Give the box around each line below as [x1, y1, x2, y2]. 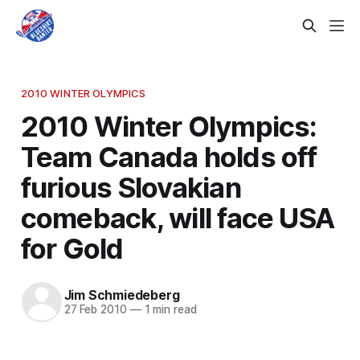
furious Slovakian [20, 170, 241, 204]
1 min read [141, 303, 197, 317]
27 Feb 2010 [63, 303, 127, 317]
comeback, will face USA [20, 200, 335, 235]
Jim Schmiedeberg [63, 287, 180, 304]
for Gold [20, 231, 124, 265]
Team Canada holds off [20, 139, 317, 174]
